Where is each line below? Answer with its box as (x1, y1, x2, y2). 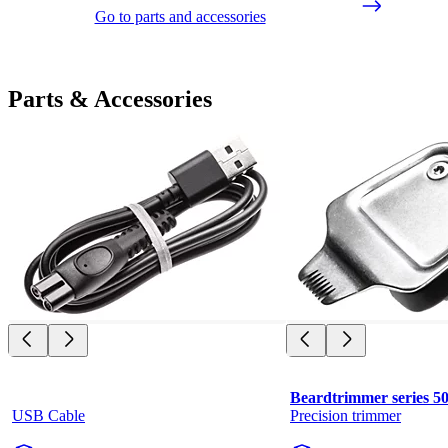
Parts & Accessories (8, 86, 212, 113)
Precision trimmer (290, 407, 401, 425)
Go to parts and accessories (94, 8, 266, 26)
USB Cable (12, 407, 85, 425)
